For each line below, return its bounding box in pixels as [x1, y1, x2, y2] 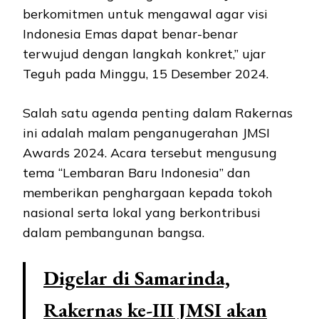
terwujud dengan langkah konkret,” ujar [23, 46, 266, 63]
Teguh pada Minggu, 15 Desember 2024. [23, 66, 272, 83]
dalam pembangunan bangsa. [23, 224, 204, 241]
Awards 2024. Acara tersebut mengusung [23, 145, 277, 162]
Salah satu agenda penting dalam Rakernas [23, 105, 293, 122]
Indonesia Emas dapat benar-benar [23, 26, 238, 43]
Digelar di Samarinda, [43, 265, 230, 291]
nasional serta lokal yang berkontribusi [23, 204, 261, 221]
